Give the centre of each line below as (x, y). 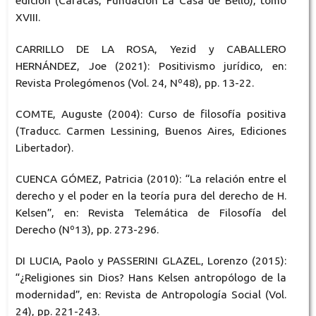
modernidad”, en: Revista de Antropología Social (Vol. (151, 294)
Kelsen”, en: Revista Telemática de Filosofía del (151, 212)
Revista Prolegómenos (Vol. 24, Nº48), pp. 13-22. (134, 83)
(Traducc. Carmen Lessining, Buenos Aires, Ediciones (151, 130)
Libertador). (44, 147)
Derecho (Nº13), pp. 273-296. (87, 229)
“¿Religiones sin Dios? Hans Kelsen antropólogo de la (151, 277)
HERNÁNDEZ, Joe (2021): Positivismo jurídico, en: (151, 66)
